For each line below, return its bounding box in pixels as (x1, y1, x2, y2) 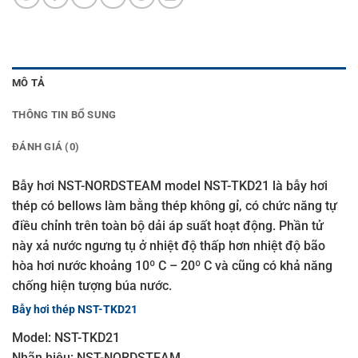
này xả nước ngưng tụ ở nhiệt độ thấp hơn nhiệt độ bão (12, 238, 325, 254)
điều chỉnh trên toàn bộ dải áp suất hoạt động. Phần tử (12, 218, 324, 234)
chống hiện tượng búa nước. (12, 278, 172, 294)
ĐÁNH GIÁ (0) (12, 141, 80, 153)
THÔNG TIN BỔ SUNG (12, 109, 117, 121)
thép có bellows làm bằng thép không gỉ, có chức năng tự (12, 198, 337, 214)
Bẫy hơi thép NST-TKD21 (12, 303, 137, 316)
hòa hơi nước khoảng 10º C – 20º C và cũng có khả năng (12, 258, 332, 274)
